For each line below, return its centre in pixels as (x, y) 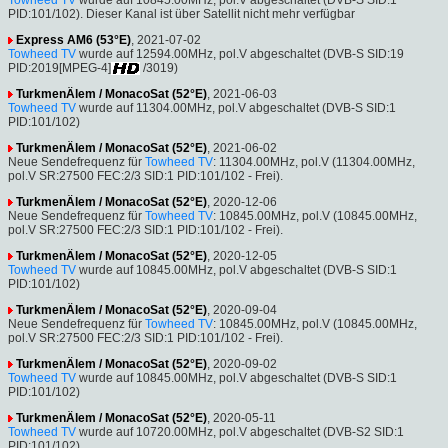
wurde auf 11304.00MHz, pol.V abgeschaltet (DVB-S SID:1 (236, 107)
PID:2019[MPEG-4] (59, 67)
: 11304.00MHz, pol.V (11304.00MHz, (314, 161)
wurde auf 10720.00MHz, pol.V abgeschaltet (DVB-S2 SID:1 (240, 431)
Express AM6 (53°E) (73, 39)
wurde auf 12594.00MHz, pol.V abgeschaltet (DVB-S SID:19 (240, 53)
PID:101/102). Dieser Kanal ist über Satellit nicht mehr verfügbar (181, 13)
